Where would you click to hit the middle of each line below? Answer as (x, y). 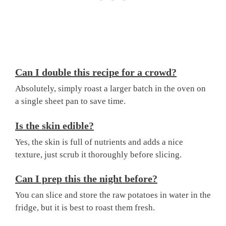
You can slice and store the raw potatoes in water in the (113, 195)
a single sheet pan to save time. (70, 101)
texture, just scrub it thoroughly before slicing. (98, 154)
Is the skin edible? (54, 125)
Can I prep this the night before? (86, 179)
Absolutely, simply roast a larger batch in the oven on (110, 89)
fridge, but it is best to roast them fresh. (85, 208)
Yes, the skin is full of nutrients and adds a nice (99, 142)
